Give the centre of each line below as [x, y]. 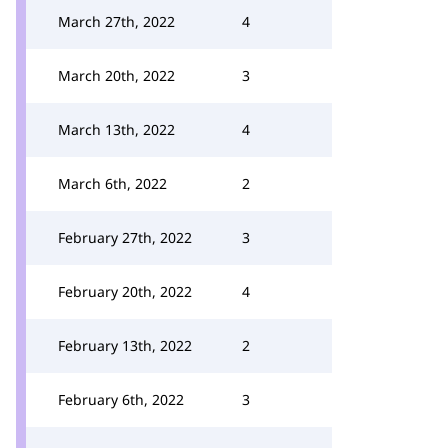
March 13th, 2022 [116, 129]
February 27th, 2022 [125, 237]
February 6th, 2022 [121, 399]
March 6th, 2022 [112, 183]
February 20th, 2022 [125, 291]
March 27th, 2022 [116, 21]
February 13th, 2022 [125, 345]
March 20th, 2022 [116, 75]
